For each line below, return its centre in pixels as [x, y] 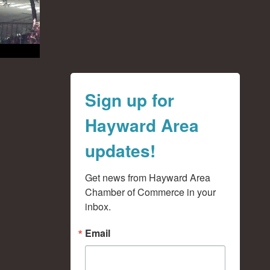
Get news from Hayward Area [147, 177]
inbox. [98, 206]
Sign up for [129, 100]
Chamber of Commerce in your [150, 192]
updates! [120, 150]
